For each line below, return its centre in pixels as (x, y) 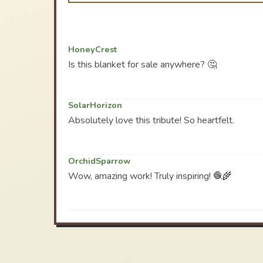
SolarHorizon (95, 105)
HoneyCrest (92, 49)
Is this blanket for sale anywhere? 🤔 (142, 65)
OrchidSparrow (99, 161)
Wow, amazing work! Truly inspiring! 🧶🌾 (150, 176)
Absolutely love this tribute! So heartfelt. (151, 120)
